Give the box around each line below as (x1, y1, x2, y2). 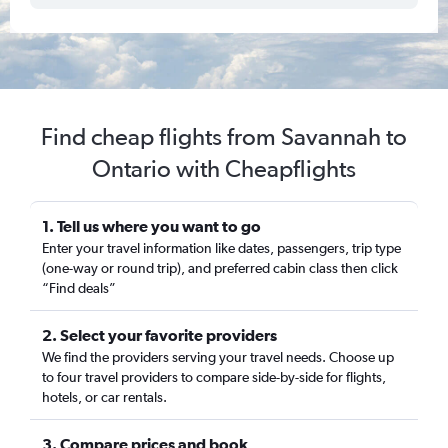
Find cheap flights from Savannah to (41, 122, 407, 151)
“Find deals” (42, 280, 116, 296)
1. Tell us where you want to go (42, 217, 261, 235)
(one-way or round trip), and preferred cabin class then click (42, 260, 398, 276)
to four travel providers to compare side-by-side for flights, (42, 369, 386, 385)
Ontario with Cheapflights (92, 154, 356, 183)
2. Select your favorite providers (42, 326, 277, 344)
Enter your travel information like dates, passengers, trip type (42, 240, 401, 256)
